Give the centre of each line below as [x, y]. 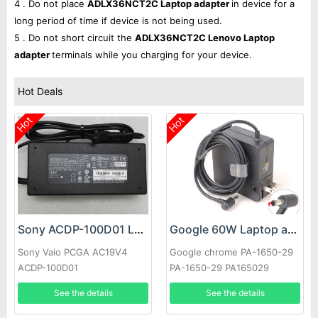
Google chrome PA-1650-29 [231, 252]
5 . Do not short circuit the [75, 38]
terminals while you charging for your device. [152, 55]
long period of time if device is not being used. [118, 21]
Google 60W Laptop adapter [292, 230]
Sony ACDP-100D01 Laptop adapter [139, 230]
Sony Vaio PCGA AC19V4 [72, 252]
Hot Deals [40, 91]
